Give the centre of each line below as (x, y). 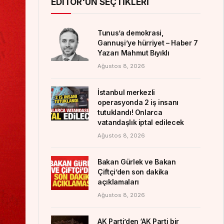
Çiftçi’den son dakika (133, 172)
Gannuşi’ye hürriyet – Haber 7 (148, 43)
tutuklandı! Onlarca (130, 112)
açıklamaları (118, 182)
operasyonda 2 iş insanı (138, 102)
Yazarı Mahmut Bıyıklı (133, 53)
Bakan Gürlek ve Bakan (137, 162)
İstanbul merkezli (126, 92)
